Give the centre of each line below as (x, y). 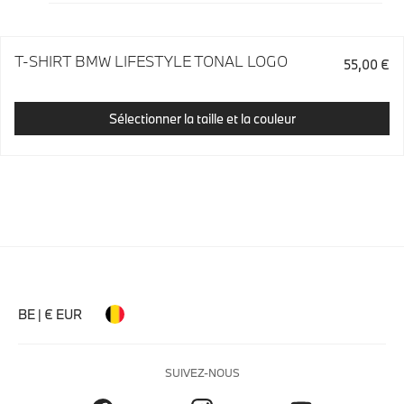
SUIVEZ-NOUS (202, 372)
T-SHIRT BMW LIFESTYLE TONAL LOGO (151, 61)
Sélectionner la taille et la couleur (202, 118)
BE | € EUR (50, 314)
